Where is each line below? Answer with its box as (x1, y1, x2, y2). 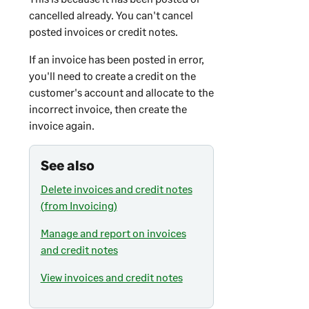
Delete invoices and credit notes (40, 182, 192, 196)
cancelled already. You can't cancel (28, 8, 193, 22)
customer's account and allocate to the (28, 86, 214, 99)
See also (40, 157, 94, 174)
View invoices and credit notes (40, 270, 183, 284)
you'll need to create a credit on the (28, 69, 196, 83)
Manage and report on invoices (40, 226, 186, 240)
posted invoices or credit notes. (28, 25, 178, 39)
